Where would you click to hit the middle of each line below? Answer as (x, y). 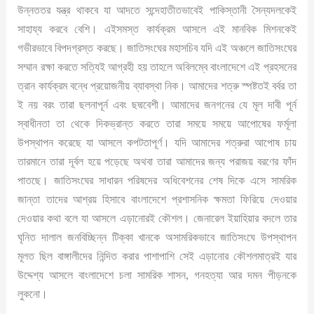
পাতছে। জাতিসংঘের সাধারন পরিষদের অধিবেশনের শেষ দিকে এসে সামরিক (157, 181)
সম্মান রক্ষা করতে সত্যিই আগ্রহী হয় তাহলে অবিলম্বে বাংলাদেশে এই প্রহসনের (157, 67)
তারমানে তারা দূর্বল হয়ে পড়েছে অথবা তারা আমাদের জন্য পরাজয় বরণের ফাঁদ (157, 162)
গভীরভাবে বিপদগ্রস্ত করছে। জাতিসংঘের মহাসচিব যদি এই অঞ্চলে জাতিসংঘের (157, 48)
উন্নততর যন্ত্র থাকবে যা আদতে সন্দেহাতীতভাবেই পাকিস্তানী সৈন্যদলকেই (157, 11)
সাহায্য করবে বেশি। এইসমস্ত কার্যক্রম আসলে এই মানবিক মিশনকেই (157, 29)
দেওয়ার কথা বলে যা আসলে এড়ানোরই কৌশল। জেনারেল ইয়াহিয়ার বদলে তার (157, 219)
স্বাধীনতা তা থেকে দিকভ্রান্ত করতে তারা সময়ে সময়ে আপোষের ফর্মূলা (157, 124)
